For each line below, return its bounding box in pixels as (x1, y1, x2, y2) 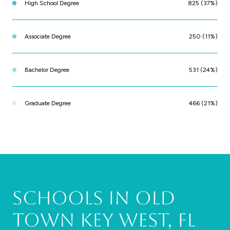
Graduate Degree (25, 99, 71, 107)
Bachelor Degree (25, 66, 69, 73)
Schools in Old (12, 187, 175, 208)
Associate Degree (25, 32, 71, 40)
